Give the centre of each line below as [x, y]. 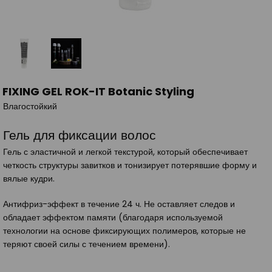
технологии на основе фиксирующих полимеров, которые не [124, 230]
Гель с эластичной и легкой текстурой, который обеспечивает [125, 151]
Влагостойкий [30, 106]
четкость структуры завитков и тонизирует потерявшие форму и [130, 165]
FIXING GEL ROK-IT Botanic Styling [98, 91]
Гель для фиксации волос [80, 135]
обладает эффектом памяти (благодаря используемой [113, 217]
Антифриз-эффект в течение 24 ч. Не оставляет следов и [119, 204]
